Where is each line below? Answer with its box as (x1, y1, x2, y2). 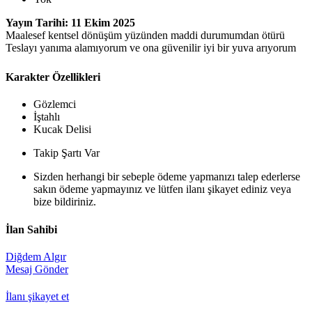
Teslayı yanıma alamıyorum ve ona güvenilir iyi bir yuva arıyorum (6, 42, 296, 54)
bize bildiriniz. (33, 196, 96, 208)
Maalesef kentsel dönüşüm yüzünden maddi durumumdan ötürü (6, 29, 285, 41)
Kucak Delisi (33, 123, 91, 136)
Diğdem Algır (6, 250, 66, 263)
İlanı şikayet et (6, 290, 69, 303)
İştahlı (33, 111, 60, 123)
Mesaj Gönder (6, 263, 68, 275)
